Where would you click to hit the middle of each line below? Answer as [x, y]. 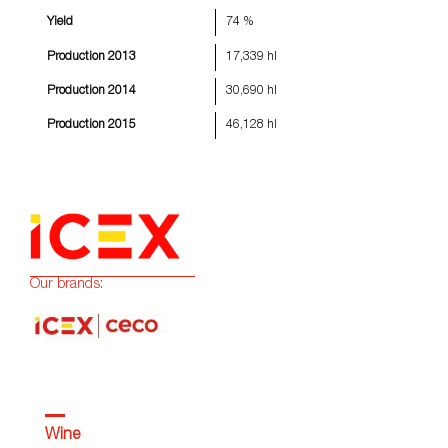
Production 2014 [92, 90]
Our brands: [66, 284]
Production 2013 [92, 56]
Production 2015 [92, 125]
